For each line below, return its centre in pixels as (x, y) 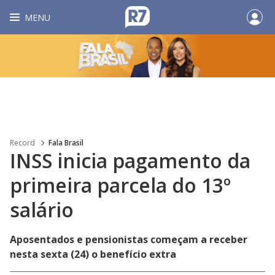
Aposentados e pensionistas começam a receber (129, 239)
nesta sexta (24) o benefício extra (93, 254)
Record (22, 143)
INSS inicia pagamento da (130, 161)
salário (42, 210)
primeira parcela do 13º (120, 185)
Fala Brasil (66, 143)
